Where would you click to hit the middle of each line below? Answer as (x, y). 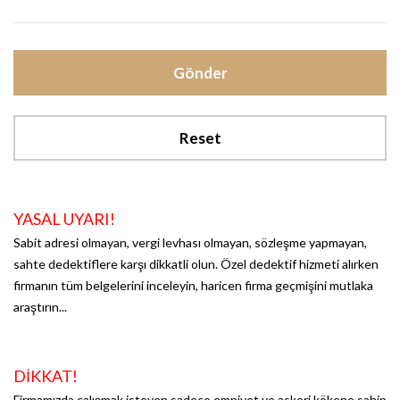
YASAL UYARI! (64, 219)
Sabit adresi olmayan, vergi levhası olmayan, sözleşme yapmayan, (190, 243)
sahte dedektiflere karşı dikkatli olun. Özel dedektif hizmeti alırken (196, 264)
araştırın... (40, 307)
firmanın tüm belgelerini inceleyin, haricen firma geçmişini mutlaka (193, 286)
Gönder (200, 73)
